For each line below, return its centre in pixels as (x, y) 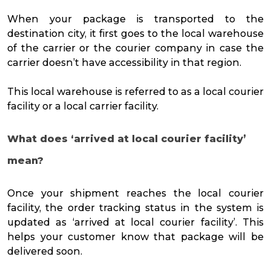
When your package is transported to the (135, 19)
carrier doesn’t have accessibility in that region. (126, 63)
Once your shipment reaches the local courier (135, 194)
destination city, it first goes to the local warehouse (135, 34)
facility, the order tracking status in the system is (135, 208)
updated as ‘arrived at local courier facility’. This (135, 223)
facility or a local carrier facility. (85, 106)
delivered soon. (46, 252)
